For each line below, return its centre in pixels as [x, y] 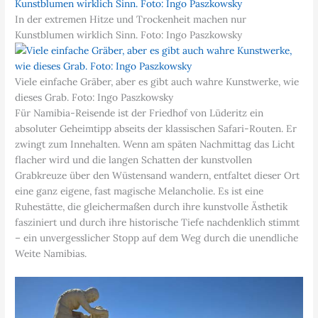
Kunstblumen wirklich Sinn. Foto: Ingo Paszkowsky [129, 35]
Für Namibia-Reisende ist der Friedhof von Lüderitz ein [139, 113]
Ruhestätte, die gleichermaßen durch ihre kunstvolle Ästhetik [152, 207]
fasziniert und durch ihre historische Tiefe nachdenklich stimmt [158, 223]
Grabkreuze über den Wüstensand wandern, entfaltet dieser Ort [158, 176]
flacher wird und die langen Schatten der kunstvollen [134, 160]
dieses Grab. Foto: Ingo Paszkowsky [94, 98]
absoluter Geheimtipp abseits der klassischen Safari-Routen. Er [156, 129]
